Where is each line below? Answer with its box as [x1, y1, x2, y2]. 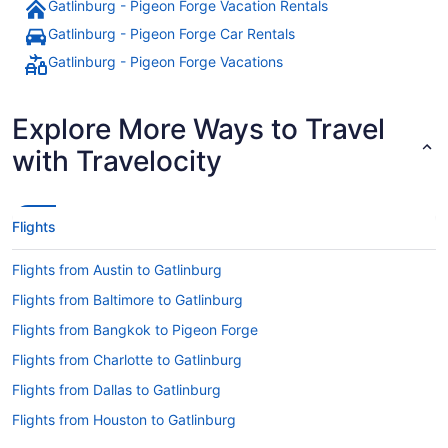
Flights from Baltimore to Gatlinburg [12, 291, 243, 309]
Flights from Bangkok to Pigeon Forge [12, 321, 258, 339]
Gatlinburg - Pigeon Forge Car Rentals [48, 25, 295, 43]
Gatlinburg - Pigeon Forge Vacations [48, 53, 283, 71]
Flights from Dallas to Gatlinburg [12, 381, 221, 399]
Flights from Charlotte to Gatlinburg [12, 351, 242, 369]
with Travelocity [12, 144, 222, 179]
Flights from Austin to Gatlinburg [12, 261, 222, 279]
